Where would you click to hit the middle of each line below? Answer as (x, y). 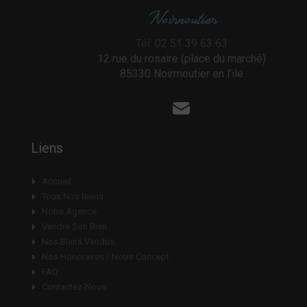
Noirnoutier (182, 20)
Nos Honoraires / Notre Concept (105, 257)
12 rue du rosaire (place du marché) (181, 58)
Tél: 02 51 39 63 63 (181, 43)
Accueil (56, 181)
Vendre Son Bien (74, 226)
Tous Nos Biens (72, 196)
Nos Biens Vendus (78, 242)
